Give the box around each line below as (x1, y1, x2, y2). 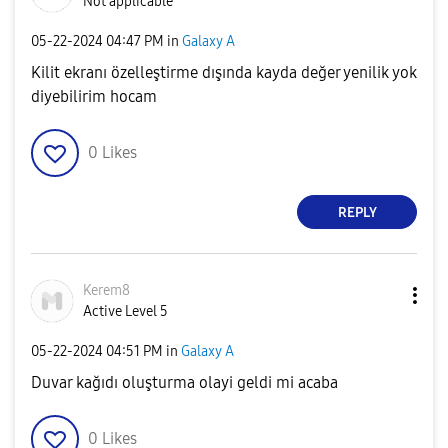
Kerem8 (83, 282, 130, 299)
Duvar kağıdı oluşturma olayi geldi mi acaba (31, 373, 338, 392)
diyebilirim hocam (31, 87, 157, 106)
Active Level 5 (83, 303, 168, 320)
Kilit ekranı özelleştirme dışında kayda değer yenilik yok (31, 63, 417, 82)
